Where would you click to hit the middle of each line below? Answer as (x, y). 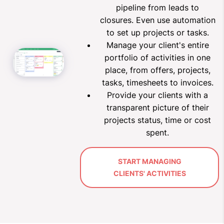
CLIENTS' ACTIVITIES (149, 173)
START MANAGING (149, 161)
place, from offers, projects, (157, 70)
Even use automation (175, 20)
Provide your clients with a (157, 95)
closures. (118, 20)
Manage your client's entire (157, 45)
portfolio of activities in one (157, 58)
